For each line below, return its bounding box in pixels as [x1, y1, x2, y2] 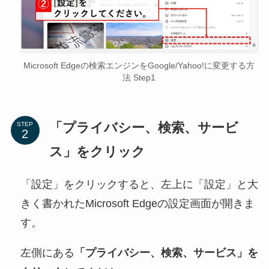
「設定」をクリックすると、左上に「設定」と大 [20, 178, 258, 190]
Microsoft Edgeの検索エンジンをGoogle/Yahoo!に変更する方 [23, 61, 255, 71]
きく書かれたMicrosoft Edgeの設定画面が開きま [20, 197, 255, 210]
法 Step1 [122, 73, 156, 83]
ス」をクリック [49, 144, 145, 160]
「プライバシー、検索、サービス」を [74, 246, 258, 259]
